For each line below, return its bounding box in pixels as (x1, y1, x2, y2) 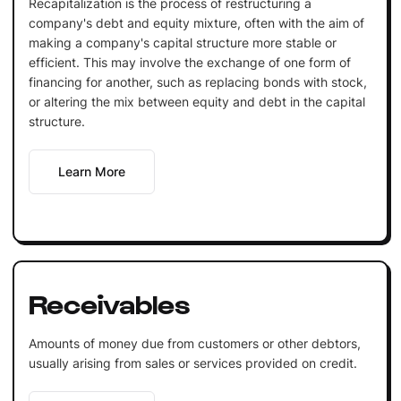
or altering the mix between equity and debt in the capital (28, 93, 365, 109)
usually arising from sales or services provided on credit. (28, 354, 357, 371)
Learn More (57, 163, 125, 179)
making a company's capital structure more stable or (28, 34, 337, 50)
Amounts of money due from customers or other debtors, (28, 335, 361, 351)
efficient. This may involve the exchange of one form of (28, 54, 351, 70)
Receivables (28, 286, 191, 319)
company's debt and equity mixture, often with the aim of (28, 14, 364, 30)
